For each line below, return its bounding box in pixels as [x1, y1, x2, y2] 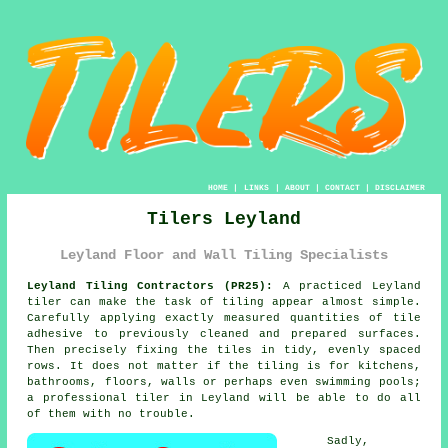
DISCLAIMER [374, 182, 425, 192]
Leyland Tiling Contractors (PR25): [27, 279, 273, 292]
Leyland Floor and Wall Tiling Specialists [60, 246, 388, 263]
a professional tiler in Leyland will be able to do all [27, 391, 421, 404]
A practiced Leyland [273, 279, 421, 292]
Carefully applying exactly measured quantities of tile [27, 311, 421, 324]
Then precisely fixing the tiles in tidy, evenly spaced [27, 343, 421, 356]
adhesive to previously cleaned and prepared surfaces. [27, 327, 421, 340]
